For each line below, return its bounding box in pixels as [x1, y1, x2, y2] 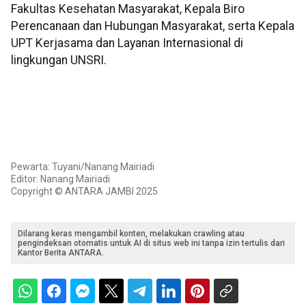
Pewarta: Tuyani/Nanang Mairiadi [11, 161, 154, 172]
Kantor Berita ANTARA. [18, 247, 104, 258]
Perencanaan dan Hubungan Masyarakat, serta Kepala [11, 19, 294, 33]
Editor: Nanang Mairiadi [11, 173, 110, 184]
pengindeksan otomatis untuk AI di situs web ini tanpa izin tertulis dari [18, 238, 285, 248]
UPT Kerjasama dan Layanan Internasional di [11, 36, 243, 51]
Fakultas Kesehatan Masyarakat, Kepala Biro [11, 2, 245, 16]
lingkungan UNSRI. [11, 53, 107, 68]
